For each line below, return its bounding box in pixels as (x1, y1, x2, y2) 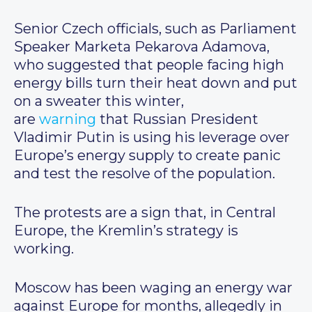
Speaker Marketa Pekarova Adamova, (14, 38, 270, 56)
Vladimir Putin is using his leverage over (14, 129, 290, 146)
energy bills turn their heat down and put (14, 75, 297, 92)
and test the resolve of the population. (14, 165, 275, 182)
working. (14, 240, 74, 258)
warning (39, 111, 96, 128)
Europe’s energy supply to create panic (14, 147, 281, 164)
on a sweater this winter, (14, 93, 184, 110)
